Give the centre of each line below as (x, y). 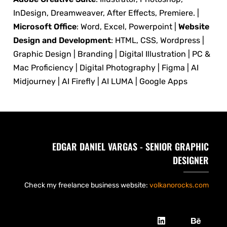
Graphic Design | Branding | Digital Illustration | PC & (112, 54)
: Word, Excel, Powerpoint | (126, 27)
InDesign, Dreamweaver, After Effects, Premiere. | (106, 13)
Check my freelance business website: (87, 185)
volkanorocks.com (179, 185)
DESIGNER (191, 160)
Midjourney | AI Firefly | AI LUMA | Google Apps (100, 82)
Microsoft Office (45, 27)
